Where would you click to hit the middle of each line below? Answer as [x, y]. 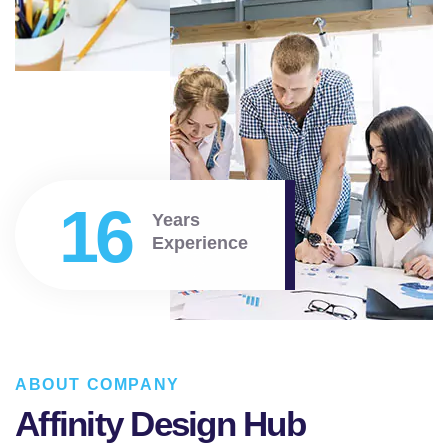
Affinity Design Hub [160, 423]
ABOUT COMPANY [97, 384]
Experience [199, 242]
